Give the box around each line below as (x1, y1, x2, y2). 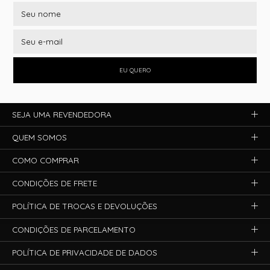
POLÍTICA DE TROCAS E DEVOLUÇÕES (12, 201, 158, 212)
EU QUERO (119, 66, 151, 74)
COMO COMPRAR (12, 155, 80, 166)
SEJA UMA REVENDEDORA (12, 109, 112, 119)
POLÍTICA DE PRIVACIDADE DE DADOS (12, 247, 158, 257)
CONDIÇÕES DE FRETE (12, 178, 98, 189)
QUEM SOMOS (12, 132, 67, 142)
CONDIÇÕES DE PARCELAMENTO (12, 224, 136, 234)
